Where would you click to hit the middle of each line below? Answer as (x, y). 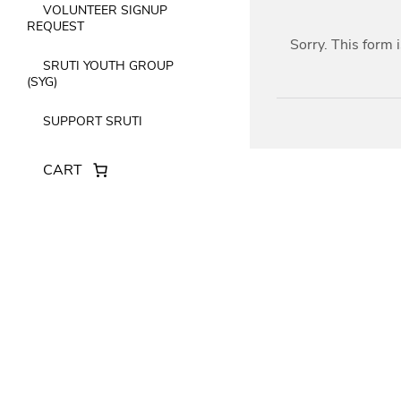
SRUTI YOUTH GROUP (108, 66)
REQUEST (55, 26)
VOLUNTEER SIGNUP (105, 10)
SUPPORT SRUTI (93, 121)
